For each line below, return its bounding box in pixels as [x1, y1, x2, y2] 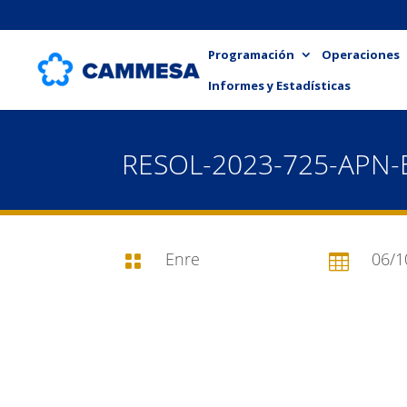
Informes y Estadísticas [208, 76, 351, 94]
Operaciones [322, 45, 400, 63]
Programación [208, 45, 294, 63]
